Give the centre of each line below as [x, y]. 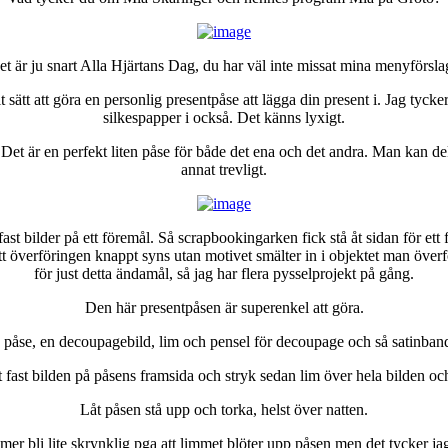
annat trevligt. [224, 169]
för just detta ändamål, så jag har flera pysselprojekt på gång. [224, 273]
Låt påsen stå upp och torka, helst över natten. [224, 409]
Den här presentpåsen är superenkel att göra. [224, 307]
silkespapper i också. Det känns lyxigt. [224, 117]
